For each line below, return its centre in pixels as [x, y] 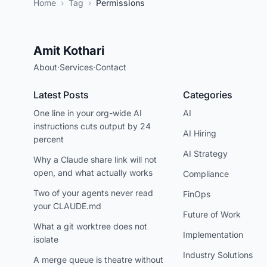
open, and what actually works [93, 173]
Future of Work [212, 214]
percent [49, 139]
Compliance [206, 174]
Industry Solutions [218, 255]
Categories [208, 95]
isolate [46, 239]
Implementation [213, 235]
